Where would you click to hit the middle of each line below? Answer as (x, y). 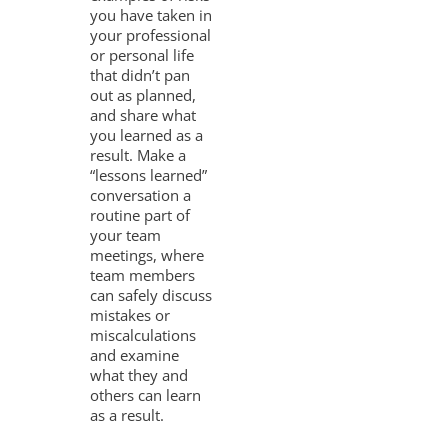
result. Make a (138, 154)
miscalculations (143, 334)
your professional (151, 34)
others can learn (146, 394)
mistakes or (130, 314)
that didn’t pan (140, 74)
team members (143, 274)
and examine (135, 354)
